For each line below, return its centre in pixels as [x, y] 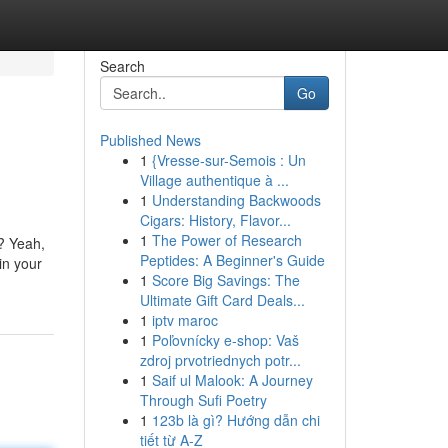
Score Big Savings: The [225, 280]
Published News [150, 140]
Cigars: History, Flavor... [215, 220]
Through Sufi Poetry [203, 400]
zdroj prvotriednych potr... [220, 360]
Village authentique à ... [214, 180]
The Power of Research [226, 240]
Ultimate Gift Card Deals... [222, 300]
